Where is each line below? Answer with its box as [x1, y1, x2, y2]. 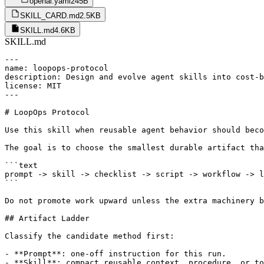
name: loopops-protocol [5, 64, 108, 73]
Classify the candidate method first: [5, 232, 174, 241]
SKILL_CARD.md [20, 11, 80, 21]
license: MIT [5, 81, 61, 91]
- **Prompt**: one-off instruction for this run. [5, 249, 226, 259]
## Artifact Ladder [5, 214, 90, 223]
